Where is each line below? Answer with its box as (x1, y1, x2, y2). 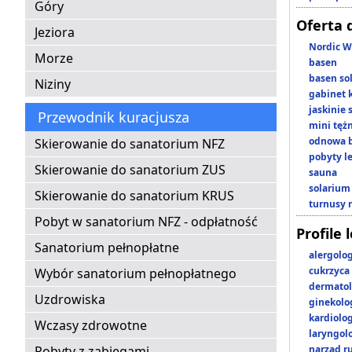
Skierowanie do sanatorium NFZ (35, 135, 225, 153)
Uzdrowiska (35, 291, 105, 309)
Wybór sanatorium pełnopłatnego (35, 265, 236, 283)
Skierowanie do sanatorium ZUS (35, 161, 225, 179)
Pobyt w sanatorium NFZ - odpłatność (35, 213, 258, 231)
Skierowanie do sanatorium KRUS (35, 187, 234, 205)
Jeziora (35, 24, 75, 42)
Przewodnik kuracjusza (38, 108, 189, 127)
